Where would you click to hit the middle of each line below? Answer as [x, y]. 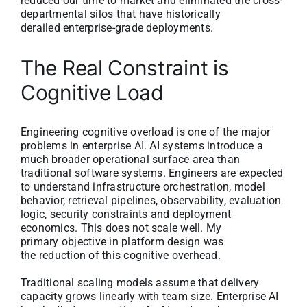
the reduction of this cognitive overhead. [122, 255]
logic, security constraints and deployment [126, 214]
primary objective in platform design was [122, 241]
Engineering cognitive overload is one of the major [145, 132]
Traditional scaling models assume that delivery [140, 282]
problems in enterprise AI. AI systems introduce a [142, 145]
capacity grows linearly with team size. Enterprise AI [150, 296]
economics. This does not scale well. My [121, 228]
